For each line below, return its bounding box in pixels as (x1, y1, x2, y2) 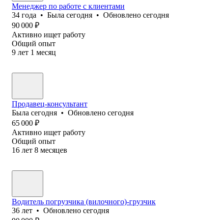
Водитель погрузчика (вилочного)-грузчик (12, 197, 156, 206)
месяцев (40, 145, 67, 154)
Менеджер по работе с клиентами (12, 1, 125, 10)
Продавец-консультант (12, 99, 87, 108)
